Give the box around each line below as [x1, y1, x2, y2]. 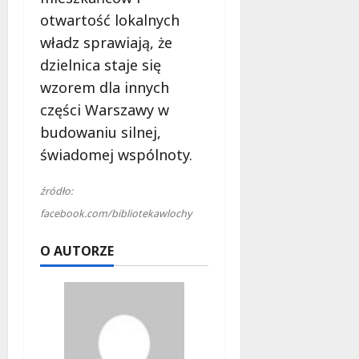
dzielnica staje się [40, 55, 161, 75]
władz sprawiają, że [40, 33, 172, 53]
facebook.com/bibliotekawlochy [40, 207, 192, 221]
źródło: [40, 184, 73, 199]
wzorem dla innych [40, 78, 169, 98]
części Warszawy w [40, 100, 169, 120]
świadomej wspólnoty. [40, 145, 192, 165]
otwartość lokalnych [40, 10, 179, 30]
